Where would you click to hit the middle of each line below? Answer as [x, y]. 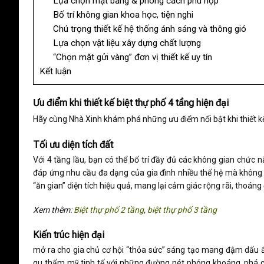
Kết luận [55, 72]
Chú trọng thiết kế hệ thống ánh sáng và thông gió [149, 29]
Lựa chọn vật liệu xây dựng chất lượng [127, 43]
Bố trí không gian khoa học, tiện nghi [123, 15]
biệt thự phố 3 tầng [182, 209]
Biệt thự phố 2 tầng [109, 209]
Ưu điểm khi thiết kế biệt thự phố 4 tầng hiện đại [131, 103]
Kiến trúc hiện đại [70, 235]
